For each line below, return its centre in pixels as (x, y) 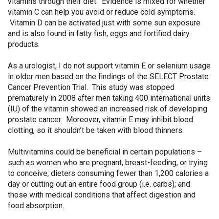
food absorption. (36, 206)
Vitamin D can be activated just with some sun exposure (104, 23)
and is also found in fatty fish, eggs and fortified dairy (99, 33)
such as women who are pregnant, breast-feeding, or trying (108, 163)
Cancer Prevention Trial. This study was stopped (91, 87)
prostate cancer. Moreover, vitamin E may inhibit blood (100, 120)
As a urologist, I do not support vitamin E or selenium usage (109, 66)
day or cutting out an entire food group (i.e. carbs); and (99, 184)
